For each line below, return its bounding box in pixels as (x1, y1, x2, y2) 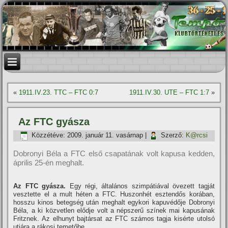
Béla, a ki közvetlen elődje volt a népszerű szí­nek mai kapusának (13, 207, 215, 214)
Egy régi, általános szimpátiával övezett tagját (66, 182, 215, 190)
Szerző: (161, 131, 184, 139)
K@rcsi (186, 131, 208, 139)
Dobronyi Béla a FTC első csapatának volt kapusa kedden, (13, 149, 215, 158)
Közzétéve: (32, 131, 66, 139)
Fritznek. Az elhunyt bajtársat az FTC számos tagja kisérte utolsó (13, 215, 215, 222)
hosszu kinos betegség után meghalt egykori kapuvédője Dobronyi (13, 198, 215, 206)
